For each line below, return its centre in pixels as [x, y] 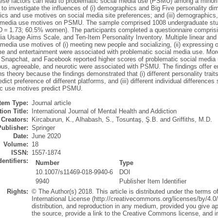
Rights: [17, 192]
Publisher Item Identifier [153, 182]
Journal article [51, 103]
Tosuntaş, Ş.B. [137, 120]
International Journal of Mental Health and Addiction [104, 111]
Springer [43, 128]
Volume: [16, 145]
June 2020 [46, 136]
